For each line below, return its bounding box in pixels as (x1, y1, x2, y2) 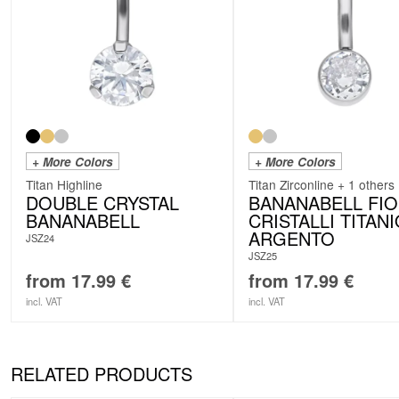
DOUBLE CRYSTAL (26, 189, 179, 216)
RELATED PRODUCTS (11, 360, 192, 387)
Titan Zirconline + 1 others (248, 175, 395, 193)
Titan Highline (26, 175, 102, 193)
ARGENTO (248, 224, 335, 251)
